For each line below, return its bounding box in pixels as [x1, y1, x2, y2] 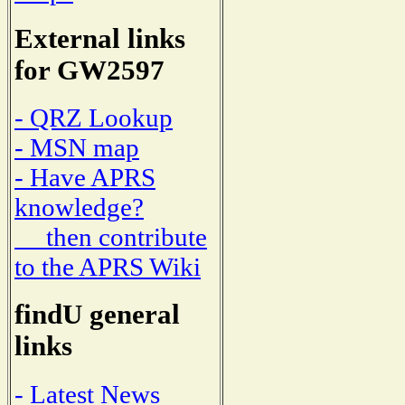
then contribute [14, 222, 207, 252]
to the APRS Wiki [14, 252, 201, 282]
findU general [14, 299, 180, 331]
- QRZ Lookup [14, 103, 173, 133]
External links [14, 23, 185, 54]
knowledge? [14, 193, 144, 222]
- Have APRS [14, 163, 155, 193]
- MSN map [14, 133, 139, 163]
